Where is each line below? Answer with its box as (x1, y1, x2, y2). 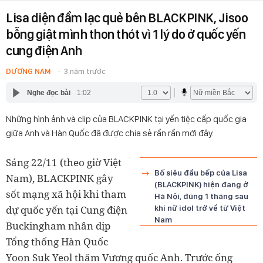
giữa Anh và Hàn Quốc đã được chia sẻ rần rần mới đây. (6, 127, 214, 139)
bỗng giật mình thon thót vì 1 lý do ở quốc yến (6, 26, 245, 42)
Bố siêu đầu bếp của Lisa (154, 168, 247, 177)
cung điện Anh (6, 43, 82, 58)
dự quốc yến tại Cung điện (6, 203, 127, 217)
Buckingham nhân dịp (6, 219, 110, 232)
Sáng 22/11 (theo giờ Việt (6, 156, 122, 169)
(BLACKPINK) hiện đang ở (154, 180, 248, 189)
